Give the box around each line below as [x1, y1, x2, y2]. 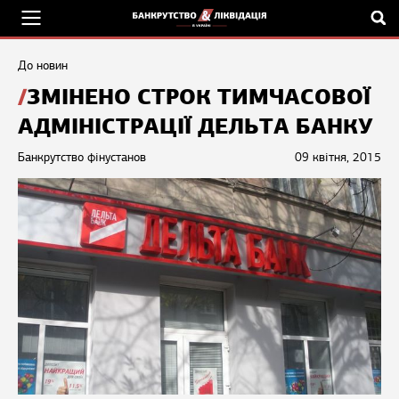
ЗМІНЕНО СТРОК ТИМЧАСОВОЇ [27, 83, 370, 111]
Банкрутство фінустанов [18, 150, 146, 165]
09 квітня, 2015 [295, 150, 381, 165]
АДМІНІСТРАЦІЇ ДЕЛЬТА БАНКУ [18, 112, 373, 141]
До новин [18, 58, 68, 73]
